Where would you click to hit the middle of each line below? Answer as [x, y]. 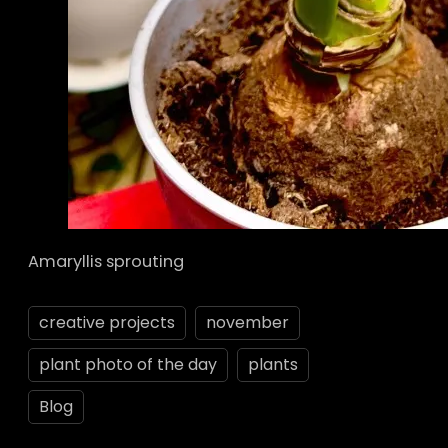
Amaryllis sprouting [106, 262]
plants [273, 364]
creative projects [107, 322]
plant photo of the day [128, 364]
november [247, 322]
